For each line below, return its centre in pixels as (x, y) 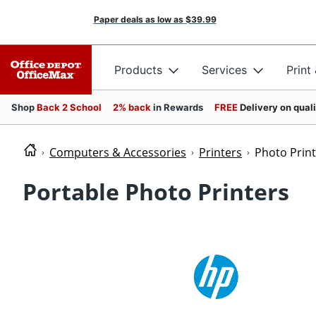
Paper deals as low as (138, 19)
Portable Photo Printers (156, 192)
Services (224, 69)
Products (138, 69)
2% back (133, 107)
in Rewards (178, 107)
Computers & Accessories (118, 152)
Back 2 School (69, 107)
